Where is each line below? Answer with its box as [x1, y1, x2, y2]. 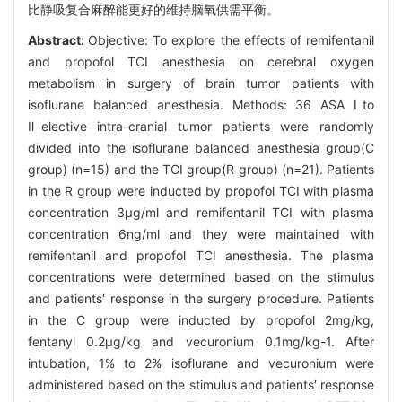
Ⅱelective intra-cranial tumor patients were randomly [28, 118, 374, 134]
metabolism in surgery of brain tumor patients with [28, 74, 374, 91]
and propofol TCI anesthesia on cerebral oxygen [28, 53, 374, 69]
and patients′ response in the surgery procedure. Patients [28, 290, 374, 306]
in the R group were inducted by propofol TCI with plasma [28, 182, 374, 198]
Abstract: [28, 31, 89, 48]
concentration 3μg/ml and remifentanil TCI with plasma [28, 204, 374, 220]
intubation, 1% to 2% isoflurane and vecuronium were [28, 354, 374, 371]
